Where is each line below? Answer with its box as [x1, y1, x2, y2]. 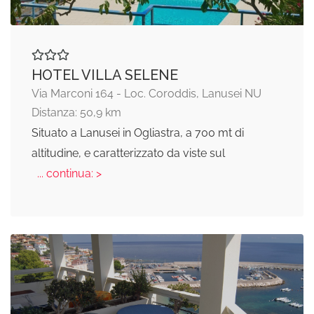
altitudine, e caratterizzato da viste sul [32, 146, 225, 161]
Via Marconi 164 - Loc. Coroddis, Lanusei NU [32, 87, 261, 101]
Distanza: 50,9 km [32, 106, 121, 120]
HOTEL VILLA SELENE [32, 67, 178, 84]
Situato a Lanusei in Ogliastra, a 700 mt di [32, 126, 244, 140]
